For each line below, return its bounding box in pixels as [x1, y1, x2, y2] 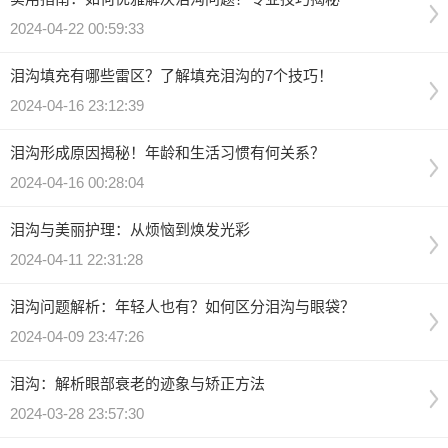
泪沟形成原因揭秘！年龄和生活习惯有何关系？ [10, 144, 325, 161]
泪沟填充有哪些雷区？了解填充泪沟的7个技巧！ [10, 67, 333, 84]
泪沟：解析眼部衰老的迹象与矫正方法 [10, 375, 265, 392]
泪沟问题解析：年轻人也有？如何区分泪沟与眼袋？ [10, 298, 355, 315]
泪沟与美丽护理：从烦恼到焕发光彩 [10, 221, 250, 238]
